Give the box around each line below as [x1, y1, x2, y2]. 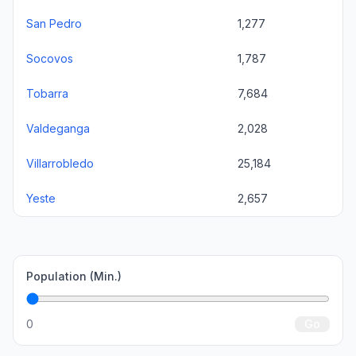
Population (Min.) [26, 269, 122, 283]
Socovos [26, 52, 73, 65]
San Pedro [26, 17, 82, 30]
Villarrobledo [26, 157, 94, 170]
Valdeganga [26, 122, 90, 135]
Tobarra [26, 87, 68, 100]
